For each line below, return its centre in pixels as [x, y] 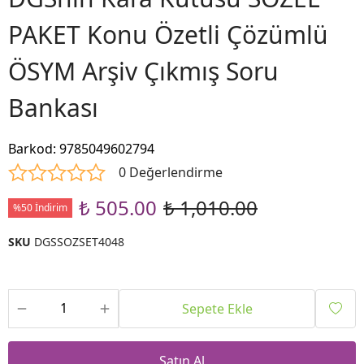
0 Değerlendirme [171, 173]
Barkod [30, 149]
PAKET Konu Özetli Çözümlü [168, 35]
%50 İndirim [40, 208]
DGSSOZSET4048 [79, 242]
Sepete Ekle [217, 309]
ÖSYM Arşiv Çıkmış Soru [143, 71]
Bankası [53, 108]
